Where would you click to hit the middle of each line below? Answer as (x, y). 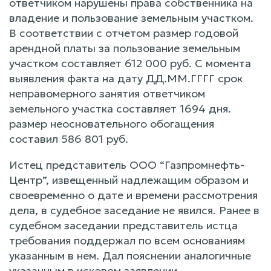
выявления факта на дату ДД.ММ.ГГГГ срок (126, 78)
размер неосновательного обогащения (112, 123)
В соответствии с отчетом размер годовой (124, 33)
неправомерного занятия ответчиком (107, 93)
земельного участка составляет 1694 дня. (120, 108)
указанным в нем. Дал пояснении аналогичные (130, 255)
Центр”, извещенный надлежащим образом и (129, 180)
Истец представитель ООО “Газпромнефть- (127, 165)
